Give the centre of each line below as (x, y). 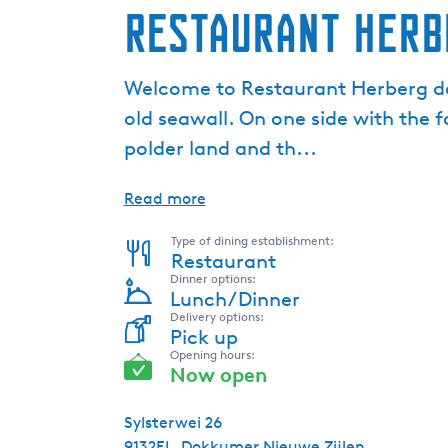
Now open (218, 374)
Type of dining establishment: (252, 240)
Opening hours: (212, 354)
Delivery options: (216, 316)
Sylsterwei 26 (172, 422)
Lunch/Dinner (234, 299)
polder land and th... (220, 148)
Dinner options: (212, 278)
